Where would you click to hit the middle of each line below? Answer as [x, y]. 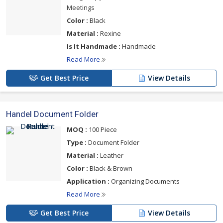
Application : [88, 181]
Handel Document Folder [52, 114]
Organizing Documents [145, 181]
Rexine [110, 33]
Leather [111, 155]
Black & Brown [110, 168]
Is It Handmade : [94, 46]
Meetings [81, 7]
